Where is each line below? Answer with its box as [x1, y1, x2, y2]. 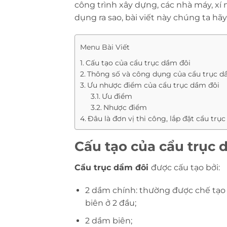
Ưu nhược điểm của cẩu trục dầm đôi [87, 80, 219, 90]
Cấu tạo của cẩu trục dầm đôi [85, 58, 191, 67]
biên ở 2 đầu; [85, 198, 136, 208]
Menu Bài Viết [80, 42, 130, 52]
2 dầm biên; [85, 216, 132, 225]
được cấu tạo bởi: [151, 162, 220, 172]
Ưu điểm [101, 91, 132, 101]
